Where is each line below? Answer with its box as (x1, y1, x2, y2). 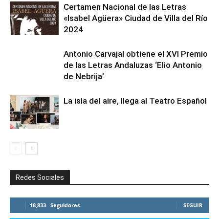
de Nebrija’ (64, 71, 104, 81)
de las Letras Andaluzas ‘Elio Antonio (64, 60, 202, 70)
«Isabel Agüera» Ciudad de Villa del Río (64, 13, 208, 23)
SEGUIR (183, 201, 202, 209)
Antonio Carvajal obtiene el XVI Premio (64, 48, 208, 59)
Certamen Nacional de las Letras (64, 1, 186, 12)
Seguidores (50, 201, 80, 209)
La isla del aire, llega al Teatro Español (64, 95, 207, 106)
